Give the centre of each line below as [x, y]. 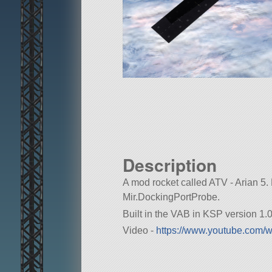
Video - [139, 230]
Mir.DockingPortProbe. [171, 197]
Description [170, 165]
